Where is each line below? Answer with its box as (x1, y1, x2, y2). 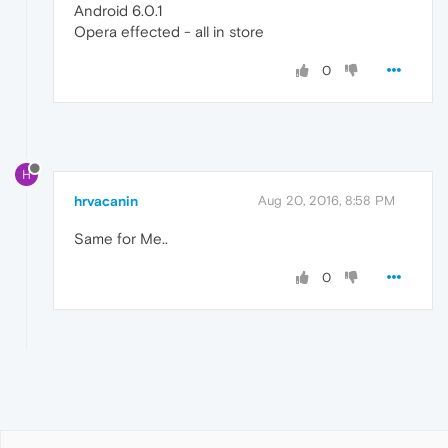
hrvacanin (74, 193, 138, 210)
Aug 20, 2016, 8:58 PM (258, 193, 395, 209)
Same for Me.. (74, 230, 168, 248)
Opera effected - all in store (74, 22, 264, 40)
